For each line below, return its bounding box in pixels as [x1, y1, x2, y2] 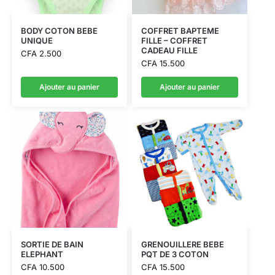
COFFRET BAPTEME [141, 26, 219, 36]
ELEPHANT [20, 249, 63, 259]
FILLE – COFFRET [141, 36, 207, 46]
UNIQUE [20, 36, 53, 46]
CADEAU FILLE [141, 45, 198, 56]
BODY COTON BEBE [20, 26, 98, 36]
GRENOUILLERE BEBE [141, 239, 224, 249]
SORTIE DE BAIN [20, 239, 83, 249]
